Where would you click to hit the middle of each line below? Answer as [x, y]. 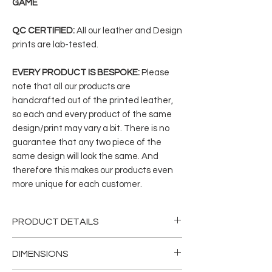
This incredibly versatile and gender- [93, 245]
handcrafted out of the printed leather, [93, 100]
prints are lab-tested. [55, 45]
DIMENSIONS [40, 254]
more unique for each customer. [77, 184]
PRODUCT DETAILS [56, 222]
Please [155, 73]
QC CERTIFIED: [43, 31]
